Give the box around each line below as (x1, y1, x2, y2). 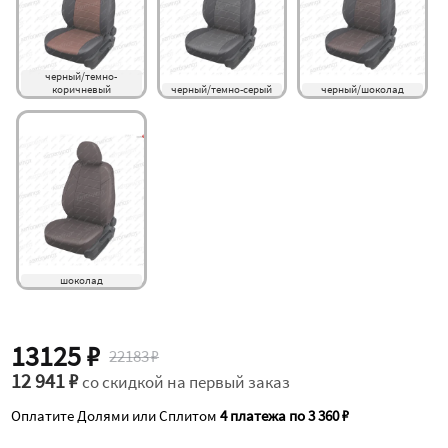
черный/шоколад (320, 82, 404, 97)
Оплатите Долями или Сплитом (11, 405, 221, 425)
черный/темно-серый (171, 82, 273, 97)
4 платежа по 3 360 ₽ (220, 405, 350, 425)
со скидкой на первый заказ (82, 371, 291, 393)
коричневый (51, 82, 111, 97)
